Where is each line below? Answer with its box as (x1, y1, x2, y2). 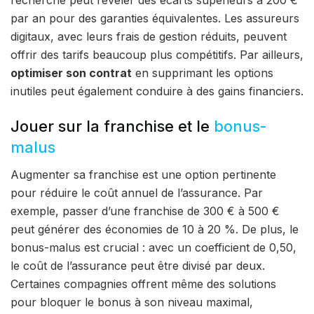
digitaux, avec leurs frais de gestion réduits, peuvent (11, 29, 287, 44)
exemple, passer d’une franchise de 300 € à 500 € (11, 203, 280, 218)
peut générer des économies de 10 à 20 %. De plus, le (11, 221, 299, 236)
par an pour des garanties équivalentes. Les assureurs (11, 11, 299, 26)
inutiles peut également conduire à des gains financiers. (11, 84, 303, 99)
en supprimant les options (132, 66, 273, 81)
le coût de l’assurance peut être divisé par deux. (11, 258, 265, 273)
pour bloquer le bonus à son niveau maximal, (11, 294, 253, 309)
